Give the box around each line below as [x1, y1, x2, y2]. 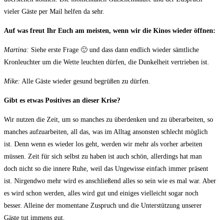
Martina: [4, 46, 29, 54]
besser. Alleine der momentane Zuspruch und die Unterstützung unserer [4, 202, 202, 210]
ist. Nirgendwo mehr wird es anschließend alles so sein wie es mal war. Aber [4, 177, 216, 185]
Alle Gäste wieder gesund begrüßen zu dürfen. [20, 78, 150, 85]
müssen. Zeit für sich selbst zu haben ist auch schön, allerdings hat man [4, 153, 202, 161]
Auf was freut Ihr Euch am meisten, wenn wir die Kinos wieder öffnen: [4, 27, 216, 35]
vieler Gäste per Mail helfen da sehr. [4, 8, 105, 16]
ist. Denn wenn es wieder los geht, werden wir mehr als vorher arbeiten [4, 140, 202, 148]
